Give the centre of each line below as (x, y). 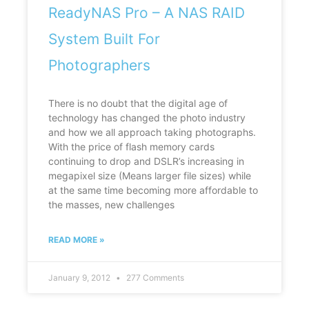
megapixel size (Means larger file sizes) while (150, 176)
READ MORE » (77, 240)
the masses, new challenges (111, 205)
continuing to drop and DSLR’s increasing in (146, 161)
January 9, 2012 (80, 278)
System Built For (104, 39)
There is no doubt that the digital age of (138, 103)
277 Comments (155, 278)
